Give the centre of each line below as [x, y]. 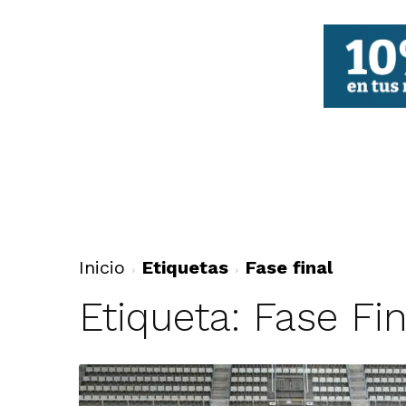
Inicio [101, 267]
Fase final [289, 267]
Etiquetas [185, 267]
